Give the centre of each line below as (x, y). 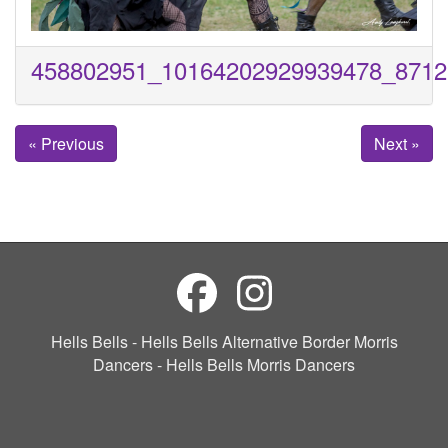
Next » (396, 144)
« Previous (66, 144)
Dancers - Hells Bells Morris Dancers (224, 365)
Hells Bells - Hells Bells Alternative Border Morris (224, 342)
